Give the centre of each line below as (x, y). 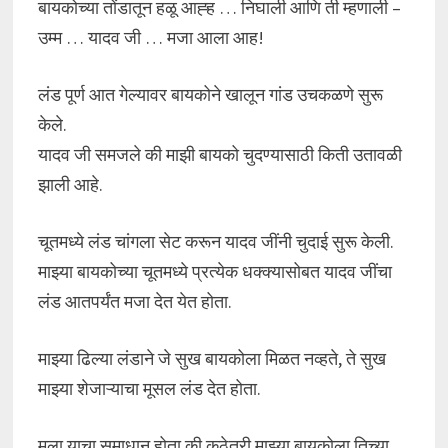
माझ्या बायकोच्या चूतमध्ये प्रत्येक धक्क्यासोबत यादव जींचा (214, 271)
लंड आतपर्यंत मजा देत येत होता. (134, 301)
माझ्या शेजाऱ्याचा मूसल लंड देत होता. (149, 388)
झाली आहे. (70, 184)
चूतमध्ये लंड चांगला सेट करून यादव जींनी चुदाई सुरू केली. (215, 241)
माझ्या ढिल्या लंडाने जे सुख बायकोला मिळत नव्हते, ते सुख (211, 358)
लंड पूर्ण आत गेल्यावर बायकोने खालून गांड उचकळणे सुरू (210, 94)
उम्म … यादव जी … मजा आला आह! (150, 37)
